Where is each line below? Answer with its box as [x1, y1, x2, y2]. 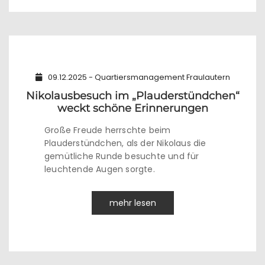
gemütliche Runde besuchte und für [44, 150, 199, 162]
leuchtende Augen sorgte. [44, 163, 155, 175]
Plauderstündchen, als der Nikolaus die [44, 137, 206, 149]
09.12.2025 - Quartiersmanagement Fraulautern [47, 72, 230, 83]
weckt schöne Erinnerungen [57, 102, 208, 115]
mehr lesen [109, 197, 156, 209]
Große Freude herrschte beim [44, 124, 171, 136]
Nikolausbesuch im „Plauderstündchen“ [25, 89, 240, 102]
